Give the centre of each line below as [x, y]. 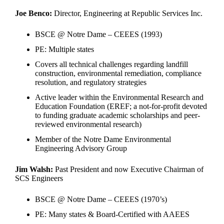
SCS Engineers [39, 178]
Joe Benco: [34, 13]
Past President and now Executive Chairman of [128, 169]
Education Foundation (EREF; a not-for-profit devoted [121, 106]
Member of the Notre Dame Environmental [103, 139]
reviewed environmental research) [88, 124]
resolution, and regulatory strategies [91, 82]
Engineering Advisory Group [81, 148]
